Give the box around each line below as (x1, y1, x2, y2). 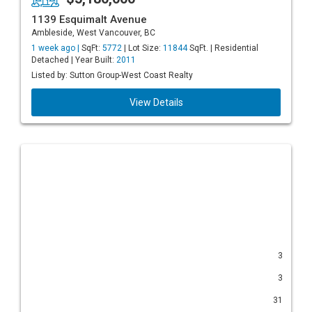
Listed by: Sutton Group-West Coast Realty (31, 70, 193, 80)
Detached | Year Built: (31, 55, 116, 65)
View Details (129, 97, 183, 108)
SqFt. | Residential (187, 43, 258, 53)
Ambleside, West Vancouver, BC (31, 28, 155, 38)
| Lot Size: (122, 43, 163, 53)
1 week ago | (31, 43, 81, 53)
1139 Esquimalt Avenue (31, 13, 147, 26)
